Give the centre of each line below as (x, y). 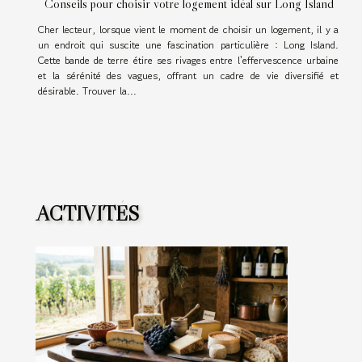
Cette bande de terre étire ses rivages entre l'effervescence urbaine (188, 60)
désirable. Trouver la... (87, 90)
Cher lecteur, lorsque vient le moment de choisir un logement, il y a (188, 29)
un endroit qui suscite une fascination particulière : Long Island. (188, 44)
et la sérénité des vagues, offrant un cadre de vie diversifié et (188, 75)
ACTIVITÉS (87, 213)
